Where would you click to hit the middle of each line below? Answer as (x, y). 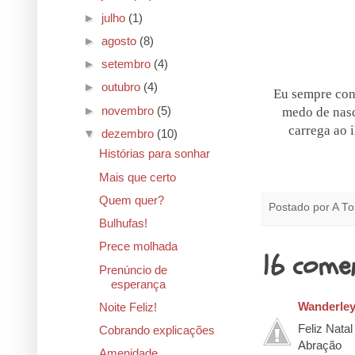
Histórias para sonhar (154, 154)
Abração (320, 345)
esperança (138, 284)
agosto (120, 40)
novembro (129, 110)
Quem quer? (131, 200)
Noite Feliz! (128, 307)
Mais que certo (137, 177)
